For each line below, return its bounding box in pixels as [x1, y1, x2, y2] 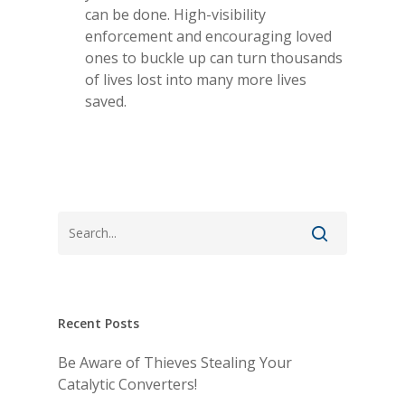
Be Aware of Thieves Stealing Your [58, 353, 292, 372]
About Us [233, 71, 321, 99]
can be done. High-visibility [85, 5, 266, 24]
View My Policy [233, 220, 370, 248]
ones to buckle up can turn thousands [85, 48, 343, 68]
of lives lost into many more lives [85, 70, 306, 89]
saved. [85, 91, 127, 111]
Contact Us [233, 108, 338, 137]
